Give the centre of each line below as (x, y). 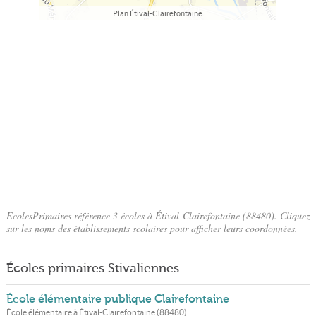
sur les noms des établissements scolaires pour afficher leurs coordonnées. (152, 228)
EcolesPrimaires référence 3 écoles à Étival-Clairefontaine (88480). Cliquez (158, 215)
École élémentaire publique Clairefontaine (117, 299)
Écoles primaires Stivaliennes (92, 268)
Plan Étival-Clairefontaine (158, 14)
